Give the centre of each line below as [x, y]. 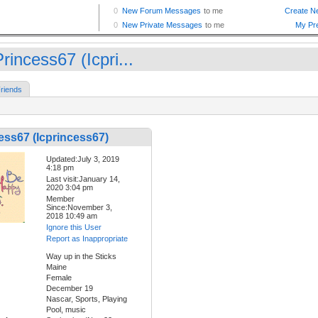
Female [59, 278]
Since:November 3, [79, 208]
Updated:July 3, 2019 [83, 159]
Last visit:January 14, [83, 179]
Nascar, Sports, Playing [87, 299]
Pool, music [66, 310]
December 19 [70, 289]
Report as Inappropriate [87, 239]
